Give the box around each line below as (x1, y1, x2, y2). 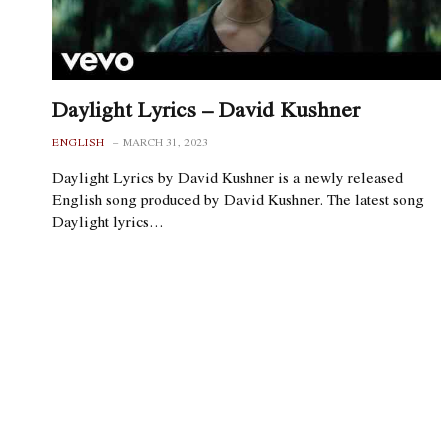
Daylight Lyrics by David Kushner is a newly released (52, 165, 403, 188)
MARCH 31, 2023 (122, 133, 208, 150)
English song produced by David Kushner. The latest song (52, 187, 424, 210)
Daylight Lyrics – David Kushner (52, 92, 360, 125)
